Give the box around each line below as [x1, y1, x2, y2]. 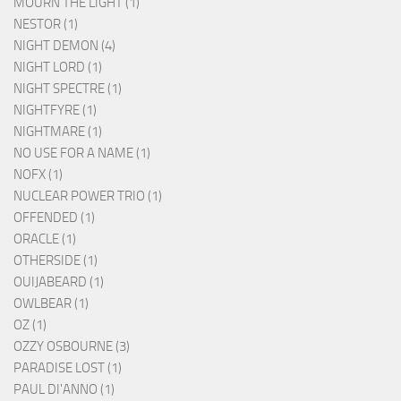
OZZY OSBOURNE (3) [13, 338, 130, 355]
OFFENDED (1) [13, 209, 95, 226]
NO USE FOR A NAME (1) [13, 145, 150, 162]
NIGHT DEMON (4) [13, 38, 115, 55]
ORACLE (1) [13, 231, 76, 248]
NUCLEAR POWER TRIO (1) [13, 188, 162, 205]
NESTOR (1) [13, 16, 78, 33]
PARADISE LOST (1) [13, 360, 122, 377]
